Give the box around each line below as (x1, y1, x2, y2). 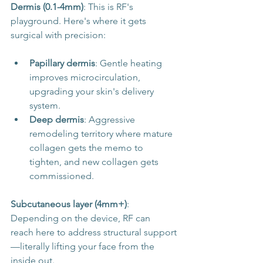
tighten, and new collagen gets (29, 156, 161, 168)
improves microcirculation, (29, 72, 143, 83)
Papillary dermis (29, 58, 95, 69)
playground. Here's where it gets (11, 15, 149, 27)
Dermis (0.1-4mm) (11, 1, 83, 13)
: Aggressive (84, 114, 137, 126)
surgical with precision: (11, 29, 106, 41)
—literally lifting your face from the (11, 241, 157, 252)
